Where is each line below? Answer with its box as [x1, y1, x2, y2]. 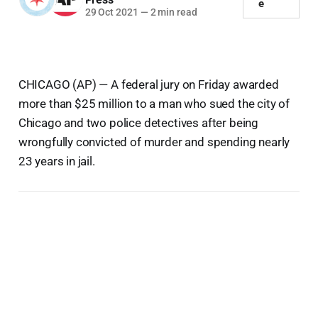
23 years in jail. [18, 153, 95, 168]
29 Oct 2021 [84, 6, 138, 18]
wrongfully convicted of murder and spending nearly [18, 134, 290, 149]
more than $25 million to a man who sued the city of [18, 96, 290, 111]
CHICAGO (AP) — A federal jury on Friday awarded [18, 77, 279, 92]
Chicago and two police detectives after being [18, 115, 259, 130]
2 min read [148, 6, 197, 18]
